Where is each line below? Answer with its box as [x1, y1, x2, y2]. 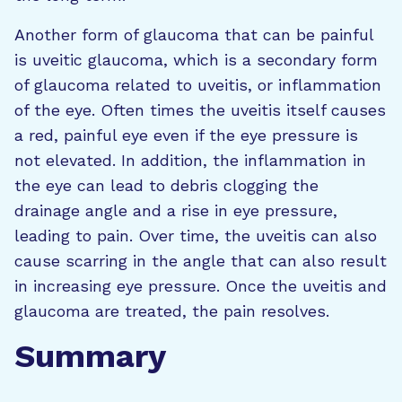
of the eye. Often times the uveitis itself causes [14, 100, 386, 119]
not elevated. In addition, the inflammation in [14, 150, 366, 170]
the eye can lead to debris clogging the [14, 175, 319, 195]
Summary [14, 336, 166, 375]
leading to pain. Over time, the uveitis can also [14, 225, 377, 245]
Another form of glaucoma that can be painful [14, 24, 373, 44]
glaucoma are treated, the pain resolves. [14, 301, 329, 320]
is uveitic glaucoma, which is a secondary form [14, 49, 378, 69]
